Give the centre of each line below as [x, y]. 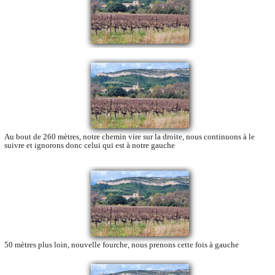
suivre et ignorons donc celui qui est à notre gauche [90, 145]
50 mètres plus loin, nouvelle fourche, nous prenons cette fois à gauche [122, 244]
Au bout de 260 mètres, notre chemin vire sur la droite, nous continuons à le [130, 136]
